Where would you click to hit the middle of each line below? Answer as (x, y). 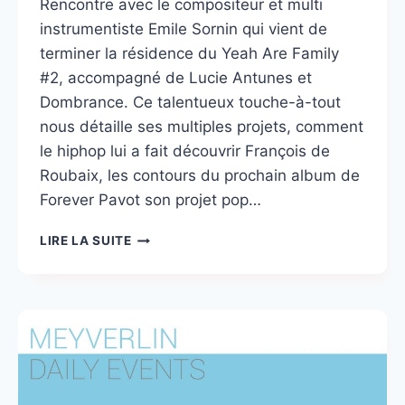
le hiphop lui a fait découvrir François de (184, 151)
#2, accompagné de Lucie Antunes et (175, 78)
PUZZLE (156, 293)
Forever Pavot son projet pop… (150, 200)
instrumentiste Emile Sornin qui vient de (183, 29)
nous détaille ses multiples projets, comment (201, 127)
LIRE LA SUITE (85, 241)
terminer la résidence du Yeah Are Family (189, 54)
